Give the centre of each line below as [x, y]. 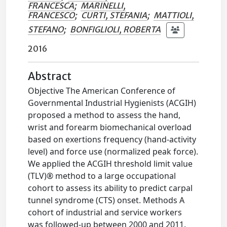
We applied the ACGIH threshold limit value [110, 164]
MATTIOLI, [174, 15]
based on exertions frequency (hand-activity [112, 139]
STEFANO [46, 29]
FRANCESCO [51, 15]
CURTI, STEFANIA [114, 15]
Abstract [50, 77]
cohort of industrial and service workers [105, 212]
